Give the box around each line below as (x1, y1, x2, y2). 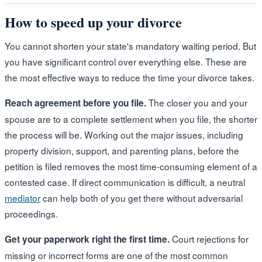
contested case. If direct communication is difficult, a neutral (5, 175, 245, 188)
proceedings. (5, 206, 58, 220)
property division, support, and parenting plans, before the (5, 143, 239, 157)
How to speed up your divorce (5, 11, 182, 32)
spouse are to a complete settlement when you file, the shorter (5, 112, 257, 125)
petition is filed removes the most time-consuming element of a (5, 159, 257, 173)
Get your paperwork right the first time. (5, 232, 170, 246)
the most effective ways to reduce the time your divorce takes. (5, 70, 254, 84)
